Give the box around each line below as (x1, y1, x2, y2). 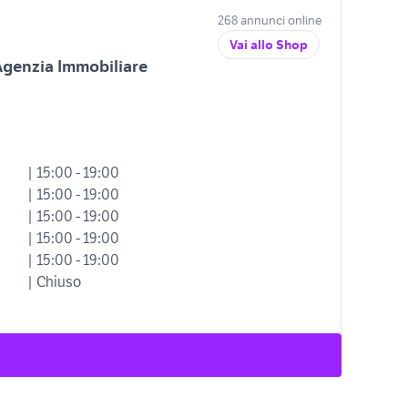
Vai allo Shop (229, 36, 308, 53)
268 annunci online (218, 12, 322, 28)
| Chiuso (26, 272, 81, 291)
